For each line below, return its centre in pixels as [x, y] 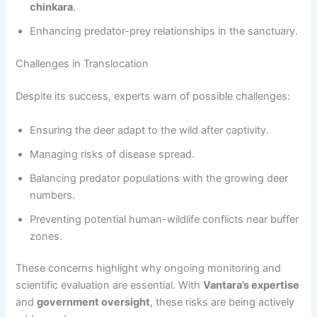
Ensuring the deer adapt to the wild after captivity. [150, 130]
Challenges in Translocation [82, 64]
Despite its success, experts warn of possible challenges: [153, 97]
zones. [46, 236]
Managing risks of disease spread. [113, 154]
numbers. [53, 195]
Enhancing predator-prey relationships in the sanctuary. [164, 31]
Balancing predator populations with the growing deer [159, 178]
